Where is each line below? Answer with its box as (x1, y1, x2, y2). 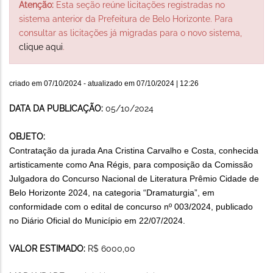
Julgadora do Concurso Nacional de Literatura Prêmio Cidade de (9, 173, 259, 183)
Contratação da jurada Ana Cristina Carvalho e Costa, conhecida (9, 145, 258, 155)
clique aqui (19, 41, 63, 52)
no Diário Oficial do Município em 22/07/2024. (9, 215, 185, 225)
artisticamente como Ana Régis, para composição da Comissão (9, 159, 253, 169)
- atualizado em (82, 79, 136, 88)
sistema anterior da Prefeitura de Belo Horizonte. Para (19, 13, 233, 24)
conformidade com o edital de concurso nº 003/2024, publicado (9, 201, 253, 211)
